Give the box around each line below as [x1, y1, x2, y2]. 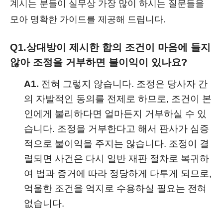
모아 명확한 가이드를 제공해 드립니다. [10, 14, 166, 24]
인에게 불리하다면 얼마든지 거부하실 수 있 [24, 109, 207, 119]
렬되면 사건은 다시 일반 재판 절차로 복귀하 [24, 153, 209, 164]
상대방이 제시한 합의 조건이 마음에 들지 [26, 42, 211, 53]
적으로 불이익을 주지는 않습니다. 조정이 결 [24, 138, 209, 149]
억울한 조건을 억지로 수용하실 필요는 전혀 [24, 183, 207, 194]
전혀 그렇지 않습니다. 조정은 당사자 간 [39, 79, 208, 89]
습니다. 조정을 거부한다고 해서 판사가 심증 [24, 123, 209, 134]
